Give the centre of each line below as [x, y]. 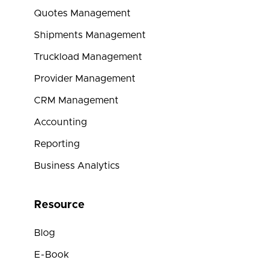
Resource [59, 205]
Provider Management [85, 79]
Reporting [57, 144]
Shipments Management [90, 35]
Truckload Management [88, 57]
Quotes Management [82, 13]
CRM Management [76, 100]
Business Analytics [77, 166]
